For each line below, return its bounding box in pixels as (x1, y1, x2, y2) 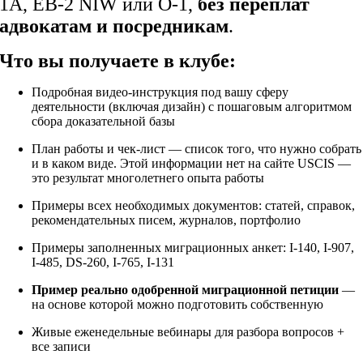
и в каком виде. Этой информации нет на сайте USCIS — (32, 156, 352, 170)
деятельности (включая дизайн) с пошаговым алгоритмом (32, 99, 352, 113)
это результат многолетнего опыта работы (32, 170, 265, 185)
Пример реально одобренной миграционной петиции (32, 282, 340, 297)
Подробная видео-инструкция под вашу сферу (32, 84, 289, 99)
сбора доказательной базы (32, 113, 176, 128)
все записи (32, 339, 92, 353)
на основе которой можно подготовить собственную (32, 297, 324, 311)
